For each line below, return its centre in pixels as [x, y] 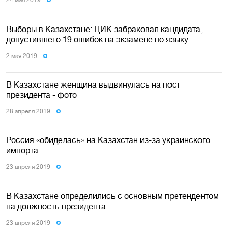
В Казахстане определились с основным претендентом [112, 196]
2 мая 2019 [22, 56]
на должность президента [56, 206]
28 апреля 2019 [28, 112]
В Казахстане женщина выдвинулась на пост [93, 85]
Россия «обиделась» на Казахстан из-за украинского [108, 140]
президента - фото [41, 95]
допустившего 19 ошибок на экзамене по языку [97, 39]
